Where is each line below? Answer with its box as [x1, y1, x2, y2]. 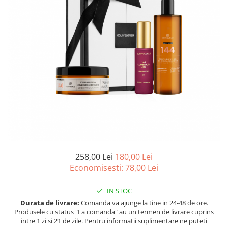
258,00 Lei [75, 151, 113, 162]
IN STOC [105, 186, 132, 195]
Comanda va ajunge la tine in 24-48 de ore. [79, 198, 208, 207]
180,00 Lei [115, 151, 153, 162]
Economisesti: [70, 162, 125, 174]
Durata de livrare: [20, 198, 79, 207]
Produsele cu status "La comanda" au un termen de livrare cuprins [14, 207, 214, 216]
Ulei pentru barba [8, 4, 69, 14]
